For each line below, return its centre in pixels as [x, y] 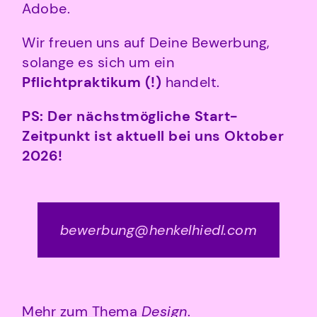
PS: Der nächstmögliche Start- [130, 116]
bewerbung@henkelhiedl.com [158, 230]
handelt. [192, 82]
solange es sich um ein [98, 63]
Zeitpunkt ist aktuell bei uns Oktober [153, 136]
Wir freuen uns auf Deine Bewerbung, [146, 43]
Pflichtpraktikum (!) [94, 82]
